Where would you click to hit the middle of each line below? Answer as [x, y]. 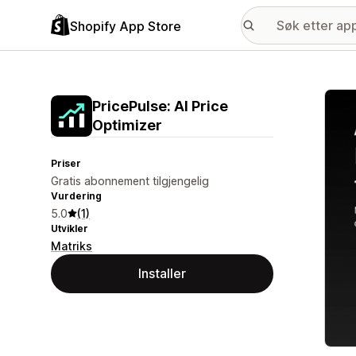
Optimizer [127, 125]
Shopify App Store [126, 26]
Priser [66, 163]
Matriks [72, 246]
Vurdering [76, 196]
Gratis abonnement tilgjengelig [130, 181]
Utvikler [70, 228]
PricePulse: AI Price [160, 106]
